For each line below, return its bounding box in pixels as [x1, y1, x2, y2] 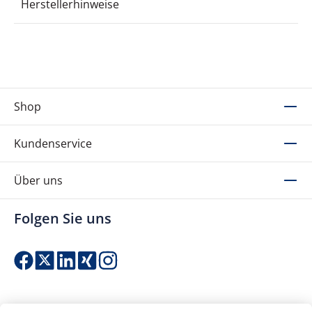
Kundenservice [14, 136, 92, 152]
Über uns [14, 173, 63, 189]
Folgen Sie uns [14, 209, 111, 228]
